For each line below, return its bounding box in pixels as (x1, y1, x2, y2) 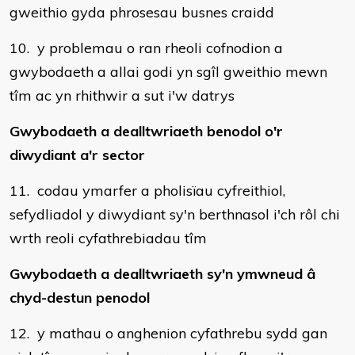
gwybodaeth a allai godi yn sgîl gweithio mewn (10, 63, 327, 81)
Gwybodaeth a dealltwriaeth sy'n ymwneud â (10, 265, 315, 283)
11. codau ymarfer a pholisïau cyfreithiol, (10, 181, 285, 200)
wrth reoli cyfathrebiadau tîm (10, 229, 207, 247)
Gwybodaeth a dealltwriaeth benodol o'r (10, 122, 283, 140)
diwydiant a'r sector (10, 146, 145, 164)
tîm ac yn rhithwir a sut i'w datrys (10, 86, 235, 105)
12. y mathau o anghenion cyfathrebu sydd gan (10, 324, 327, 342)
